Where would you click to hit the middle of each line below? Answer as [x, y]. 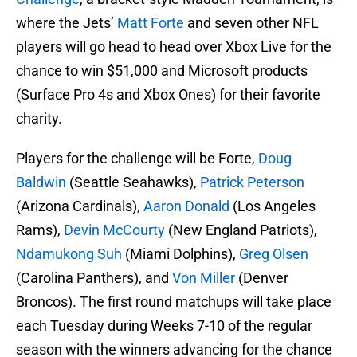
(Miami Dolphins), [180, 254]
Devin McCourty [114, 230]
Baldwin [41, 182]
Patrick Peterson [252, 182]
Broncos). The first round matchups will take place [174, 302]
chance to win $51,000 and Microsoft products [162, 71]
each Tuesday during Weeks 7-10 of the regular [164, 326]
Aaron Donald [186, 206]
